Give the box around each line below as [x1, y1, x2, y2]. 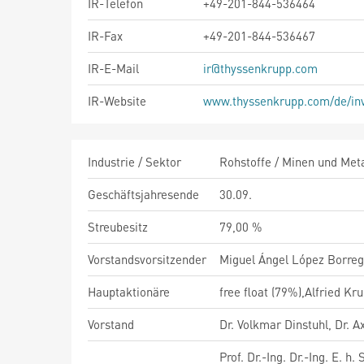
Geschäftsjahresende [88, 186, 199, 202]
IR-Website [88, 93, 146, 109]
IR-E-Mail [88, 60, 139, 76]
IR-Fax [88, 28, 123, 44]
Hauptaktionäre [88, 284, 170, 300]
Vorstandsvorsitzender [88, 251, 206, 267]
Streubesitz [88, 219, 148, 235]
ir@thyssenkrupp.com [203, 60, 318, 76]
